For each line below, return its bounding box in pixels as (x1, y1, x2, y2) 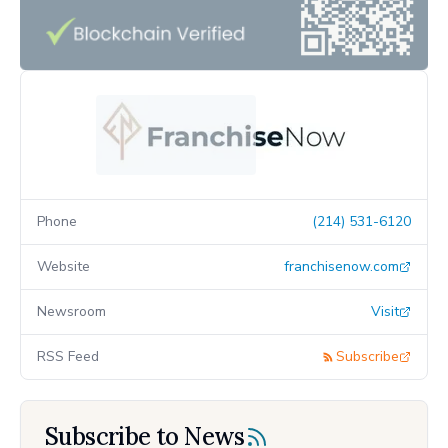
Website (37, 256, 90, 276)
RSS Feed (37, 346, 99, 366)
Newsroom (37, 301, 106, 321)
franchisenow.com (284, 256, 399, 276)
